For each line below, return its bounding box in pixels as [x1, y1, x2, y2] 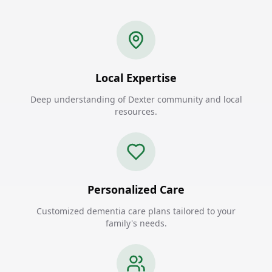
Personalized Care [87, 182, 185, 197]
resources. [115, 106, 157, 117]
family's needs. [105, 217, 167, 229]
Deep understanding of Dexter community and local [30, 93, 242, 105]
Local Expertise [95, 70, 177, 85]
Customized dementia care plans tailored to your [36, 205, 236, 217]
